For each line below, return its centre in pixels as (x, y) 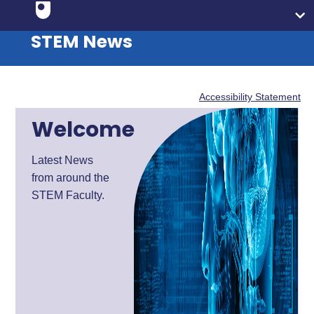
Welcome (83, 130)
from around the (71, 178)
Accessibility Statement (250, 97)
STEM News (82, 42)
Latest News (63, 160)
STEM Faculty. (68, 195)
